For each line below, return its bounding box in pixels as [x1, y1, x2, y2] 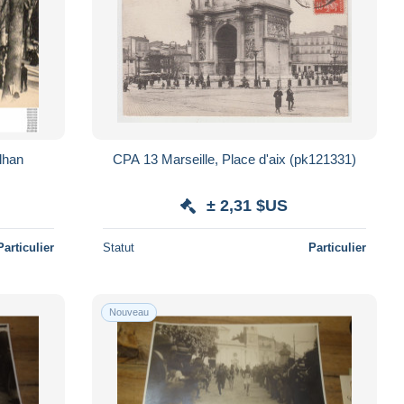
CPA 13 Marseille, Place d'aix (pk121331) [112, 151, 356, 167]
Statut [102, 240, 134, 254]
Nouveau [108, 306, 149, 317]
